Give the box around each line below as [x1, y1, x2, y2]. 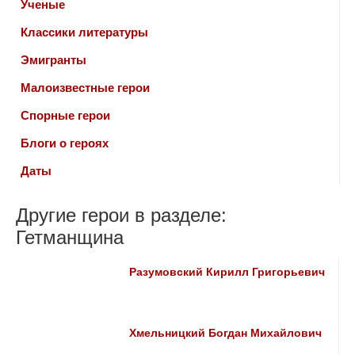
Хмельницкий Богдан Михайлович [129, 327, 323, 339]
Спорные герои [21, 109, 110, 122]
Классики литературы [21, 25, 148, 39]
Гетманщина [16, 227, 124, 248]
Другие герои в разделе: [16, 204, 227, 226]
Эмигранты [21, 53, 86, 67]
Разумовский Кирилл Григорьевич [129, 266, 326, 278]
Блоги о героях [21, 136, 109, 150]
